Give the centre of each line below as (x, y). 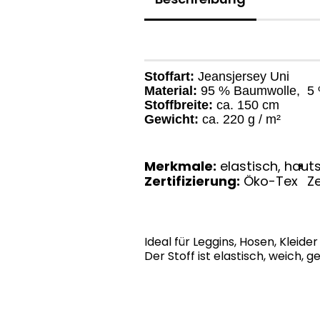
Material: (171, 91)
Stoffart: (169, 76)
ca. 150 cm (246, 105)
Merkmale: (180, 166)
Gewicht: (171, 119)
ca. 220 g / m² (240, 119)
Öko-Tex (269, 181)
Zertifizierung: (192, 181)
